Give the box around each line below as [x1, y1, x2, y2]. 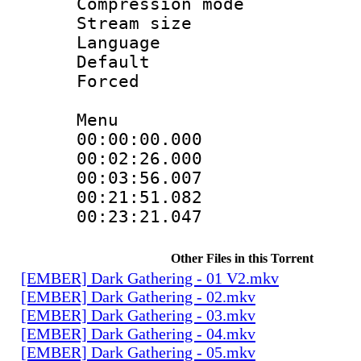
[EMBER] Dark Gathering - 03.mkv [21, 305, 255, 324]
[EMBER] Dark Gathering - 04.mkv [21, 324, 255, 342]
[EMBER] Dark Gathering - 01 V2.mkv [21, 268, 279, 287]
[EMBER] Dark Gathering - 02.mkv [21, 287, 255, 305]
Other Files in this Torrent [170, 251, 313, 265]
